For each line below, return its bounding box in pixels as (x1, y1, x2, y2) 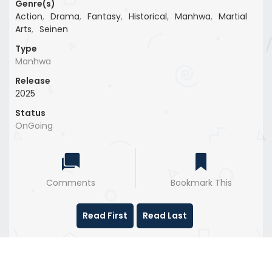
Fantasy (87, 10, 121, 22)
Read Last (142, 209, 187, 222)
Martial (219, 10, 247, 22)
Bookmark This (170, 176, 232, 189)
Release (15, 74, 50, 87)
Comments (46, 176, 95, 189)
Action (15, 10, 42, 22)
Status (15, 106, 46, 119)
